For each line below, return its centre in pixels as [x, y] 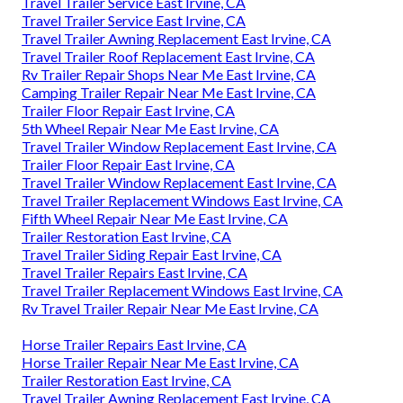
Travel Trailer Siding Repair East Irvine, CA [152, 254]
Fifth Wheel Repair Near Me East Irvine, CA [155, 218]
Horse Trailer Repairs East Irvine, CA [134, 344]
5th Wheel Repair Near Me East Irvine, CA [150, 128]
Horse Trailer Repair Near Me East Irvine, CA [160, 362]
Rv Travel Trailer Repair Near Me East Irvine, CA [170, 308]
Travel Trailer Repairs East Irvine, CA [134, 272]
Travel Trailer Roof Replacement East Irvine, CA [168, 56]
